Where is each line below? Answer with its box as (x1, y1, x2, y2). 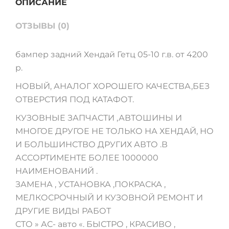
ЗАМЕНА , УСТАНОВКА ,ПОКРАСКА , (15, 179, 166, 189)
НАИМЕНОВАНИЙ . (15, 166, 98, 176)
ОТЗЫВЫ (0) (15, 21, 70, 31)
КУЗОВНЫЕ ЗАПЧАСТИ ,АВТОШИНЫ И (15, 113, 182, 123)
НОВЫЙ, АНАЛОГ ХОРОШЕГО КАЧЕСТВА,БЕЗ (15, 81, 210, 91)
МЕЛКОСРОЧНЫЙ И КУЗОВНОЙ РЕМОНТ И (15, 193, 203, 202)
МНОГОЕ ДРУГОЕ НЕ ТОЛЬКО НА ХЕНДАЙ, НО (15, 126, 214, 136)
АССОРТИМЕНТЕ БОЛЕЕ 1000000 (15, 153, 158, 163)
